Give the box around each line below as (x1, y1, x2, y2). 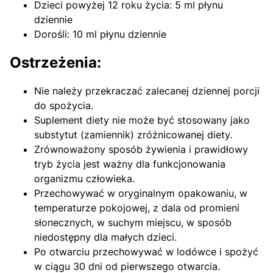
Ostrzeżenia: (10, 54, 101, 72)
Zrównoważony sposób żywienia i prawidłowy (34, 143, 248, 156)
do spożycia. (34, 99, 93, 112)
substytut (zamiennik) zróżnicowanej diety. (34, 129, 232, 141)
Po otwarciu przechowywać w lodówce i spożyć (34, 246, 258, 258)
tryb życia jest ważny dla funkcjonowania (34, 158, 225, 171)
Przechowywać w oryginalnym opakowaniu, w (34, 187, 247, 200)
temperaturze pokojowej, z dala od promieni (34, 202, 239, 214)
